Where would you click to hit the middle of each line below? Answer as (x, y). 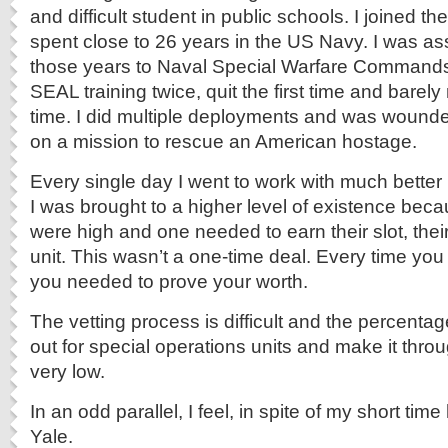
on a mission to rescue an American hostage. (223, 141)
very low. (67, 371)
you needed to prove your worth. (169, 281)
